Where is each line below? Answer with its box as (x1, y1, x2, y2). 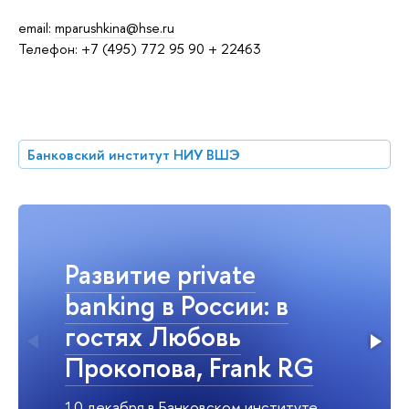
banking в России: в (65, 287, 288, 323)
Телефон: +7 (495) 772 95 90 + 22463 (18, 38, 261, 58)
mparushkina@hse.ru (55, 17, 174, 37)
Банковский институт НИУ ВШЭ (27, 144, 241, 164)
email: (18, 17, 55, 37)
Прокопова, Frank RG (65, 349, 313, 385)
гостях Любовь (65, 318, 241, 354)
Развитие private (65, 256, 256, 292)
